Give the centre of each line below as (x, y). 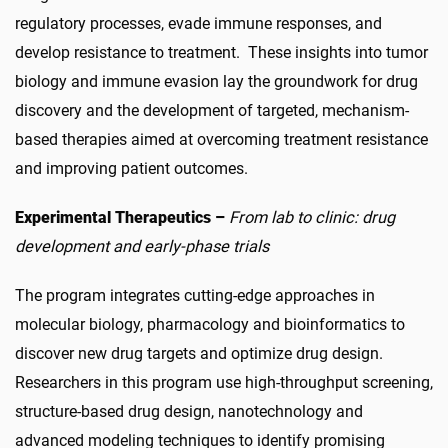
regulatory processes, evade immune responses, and (198, 23)
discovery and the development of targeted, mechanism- (212, 110)
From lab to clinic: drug (312, 217)
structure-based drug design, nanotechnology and (189, 411)
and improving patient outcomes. (131, 168)
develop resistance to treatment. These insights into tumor (221, 52)
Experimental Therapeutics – (122, 217)
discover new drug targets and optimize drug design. (199, 353)
